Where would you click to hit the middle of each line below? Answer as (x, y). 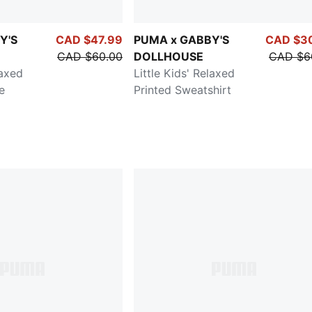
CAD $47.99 (89, 39)
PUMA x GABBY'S (181, 39)
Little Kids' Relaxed (184, 73)
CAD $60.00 (90, 56)
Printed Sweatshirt (182, 89)
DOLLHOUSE (169, 56)
